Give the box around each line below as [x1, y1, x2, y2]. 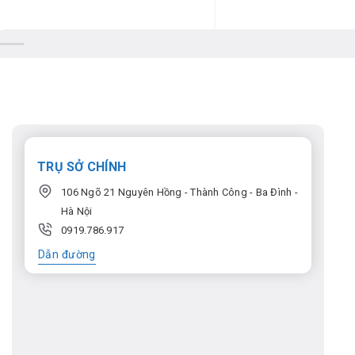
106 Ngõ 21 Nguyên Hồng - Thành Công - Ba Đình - [61, 186, 299, 199]
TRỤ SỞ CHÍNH [37, 159, 127, 175]
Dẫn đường [38, 248, 96, 261]
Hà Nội [61, 205, 93, 218]
